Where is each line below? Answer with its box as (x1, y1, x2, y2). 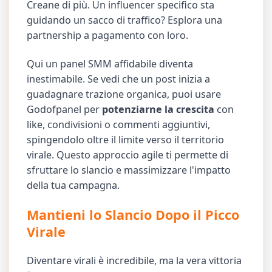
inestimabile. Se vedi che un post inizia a (27, 72, 211, 86)
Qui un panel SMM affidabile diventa (27, 56, 194, 70)
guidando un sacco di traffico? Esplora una (27, 13, 223, 27)
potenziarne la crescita (102, 102, 215, 116)
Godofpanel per (27, 102, 103, 116)
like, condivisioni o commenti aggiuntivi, (27, 117, 211, 131)
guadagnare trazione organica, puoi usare (27, 87, 222, 101)
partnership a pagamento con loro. (27, 29, 189, 42)
